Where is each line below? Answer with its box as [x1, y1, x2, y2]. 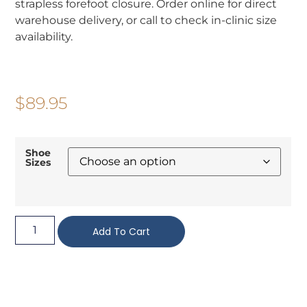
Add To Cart [93, 225, 151, 239]
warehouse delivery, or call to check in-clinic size [15, 13, 278, 27]
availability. [15, 29, 73, 43]
